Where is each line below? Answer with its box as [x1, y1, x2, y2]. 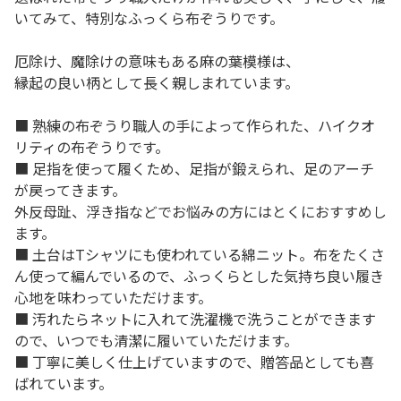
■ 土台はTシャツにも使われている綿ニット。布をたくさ [14, 243, 385, 265]
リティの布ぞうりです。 [14, 136, 169, 158]
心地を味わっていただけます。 [14, 286, 212, 308]
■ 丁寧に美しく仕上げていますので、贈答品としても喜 [14, 351, 374, 372]
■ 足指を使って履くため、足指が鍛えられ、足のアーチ [14, 158, 374, 179]
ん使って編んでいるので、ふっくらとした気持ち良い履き [14, 265, 384, 286]
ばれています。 [14, 372, 113, 394]
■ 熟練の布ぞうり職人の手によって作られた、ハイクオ [14, 115, 375, 136]
